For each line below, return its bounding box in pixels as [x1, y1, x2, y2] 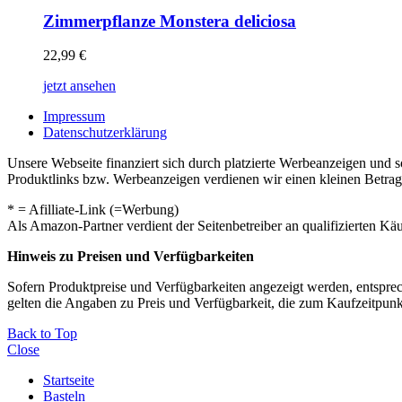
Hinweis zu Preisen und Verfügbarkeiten [7, 249, 254, 265]
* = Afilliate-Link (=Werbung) [7, 202, 179, 218]
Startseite [43, 372, 94, 389]
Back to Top [7, 326, 77, 342]
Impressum [43, 109, 105, 125]
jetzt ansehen [43, 78, 116, 94]
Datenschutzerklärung [43, 125, 167, 141]
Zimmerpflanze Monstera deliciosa [43, 11, 296, 31]
